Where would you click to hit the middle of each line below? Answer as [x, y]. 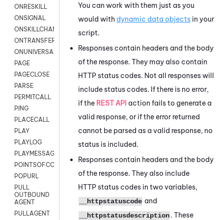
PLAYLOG [28, 142]
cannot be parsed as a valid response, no [145, 130]
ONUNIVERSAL [36, 52]
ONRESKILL [31, 7]
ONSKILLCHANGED [42, 29]
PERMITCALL [33, 97]
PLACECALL [32, 120]
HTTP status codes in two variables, [138, 187]
